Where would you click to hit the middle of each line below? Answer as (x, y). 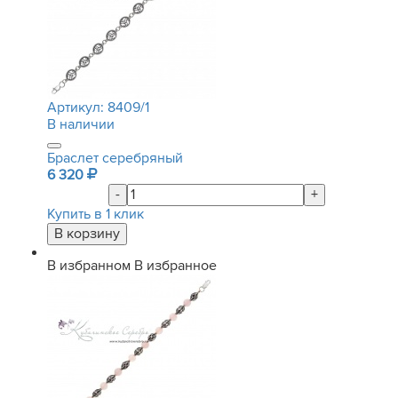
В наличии (81, 124)
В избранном (89, 266)
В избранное (175, 266)
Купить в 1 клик (96, 214)
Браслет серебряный (115, 158)
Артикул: (77, 107)
